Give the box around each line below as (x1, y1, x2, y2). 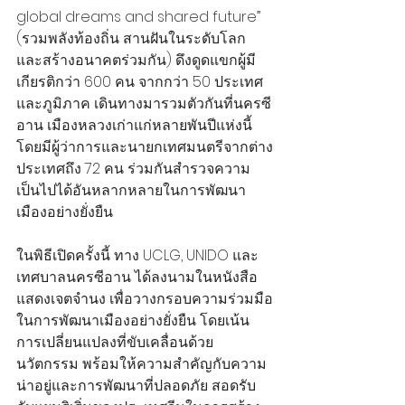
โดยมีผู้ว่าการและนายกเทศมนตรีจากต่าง (16, 136, 273, 157)
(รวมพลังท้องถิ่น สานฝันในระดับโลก (16, 27, 250, 49)
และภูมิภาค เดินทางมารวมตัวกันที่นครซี (16, 92, 271, 114)
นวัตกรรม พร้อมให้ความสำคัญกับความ (16, 353, 267, 374)
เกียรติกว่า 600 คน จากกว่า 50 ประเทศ (16, 71, 263, 92)
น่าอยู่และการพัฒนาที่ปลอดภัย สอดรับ (16, 374, 256, 396)
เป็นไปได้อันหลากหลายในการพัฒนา (16, 179, 246, 201)
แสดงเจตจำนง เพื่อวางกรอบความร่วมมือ (16, 287, 273, 309)
